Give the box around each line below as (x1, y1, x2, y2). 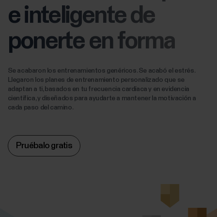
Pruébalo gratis (15, 141, 73, 151)
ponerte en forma (7, 30, 175, 54)
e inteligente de (7, 4, 155, 29)
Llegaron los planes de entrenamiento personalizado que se (7, 77, 185, 84)
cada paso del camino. (7, 104, 74, 111)
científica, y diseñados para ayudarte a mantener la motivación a (7, 95, 197, 102)
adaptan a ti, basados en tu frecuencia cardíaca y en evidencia (7, 86, 189, 93)
